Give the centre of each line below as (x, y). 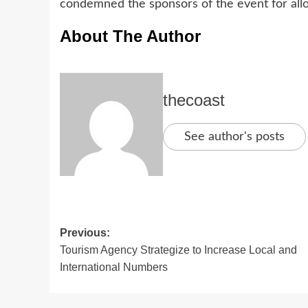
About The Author (130, 36)
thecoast (194, 100)
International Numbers (114, 267)
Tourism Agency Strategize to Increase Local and (178, 250)
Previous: (85, 232)
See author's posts (234, 136)
